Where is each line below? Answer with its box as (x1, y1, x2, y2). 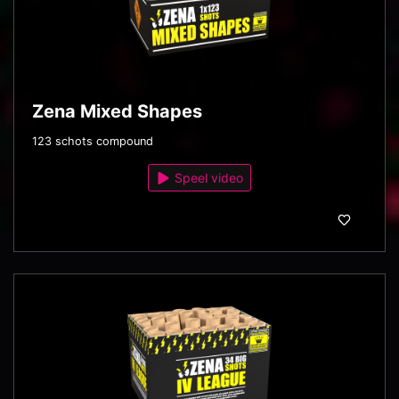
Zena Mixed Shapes (32, 101, 202, 123)
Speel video (171, 170, 244, 186)
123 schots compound (32, 134, 153, 149)
